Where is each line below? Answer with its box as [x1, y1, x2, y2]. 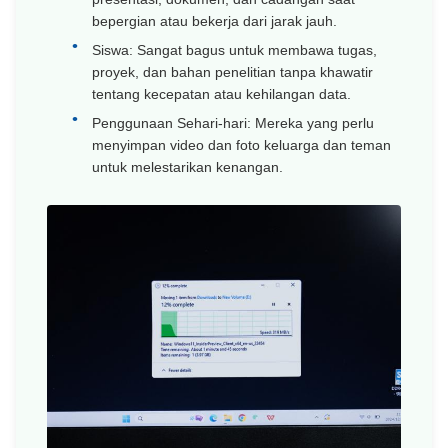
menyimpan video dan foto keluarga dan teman [92, 137, 391, 153]
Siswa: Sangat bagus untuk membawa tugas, [92, 42, 377, 58]
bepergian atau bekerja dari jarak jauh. [92, 13, 337, 29]
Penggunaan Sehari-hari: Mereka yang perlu [92, 115, 374, 131]
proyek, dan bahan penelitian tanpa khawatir [92, 64, 373, 80]
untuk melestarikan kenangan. [92, 159, 283, 175]
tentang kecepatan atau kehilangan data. [92, 86, 351, 102]
